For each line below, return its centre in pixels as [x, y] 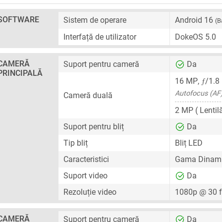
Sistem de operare [95, 20]
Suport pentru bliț [94, 127]
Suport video [85, 176]
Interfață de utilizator [100, 37]
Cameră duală [88, 95]
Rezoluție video [90, 192]
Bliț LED [189, 143]
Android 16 [195, 20]
